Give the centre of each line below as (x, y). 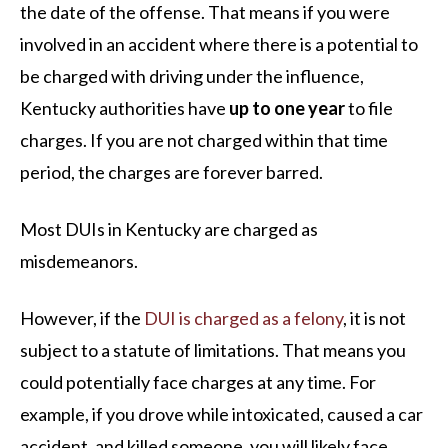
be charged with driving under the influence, (192, 76)
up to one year (287, 108)
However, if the (82, 318)
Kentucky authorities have (124, 108)
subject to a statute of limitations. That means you (213, 350)
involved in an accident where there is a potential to (219, 44)
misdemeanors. (80, 261)
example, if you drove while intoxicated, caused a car (221, 414)
